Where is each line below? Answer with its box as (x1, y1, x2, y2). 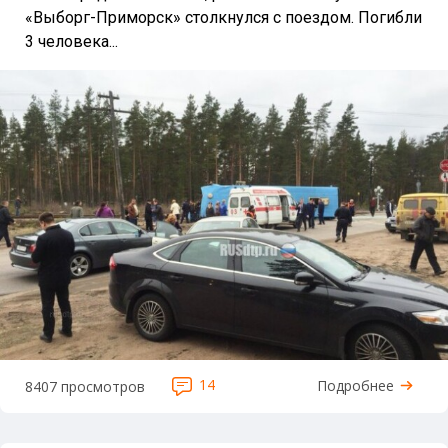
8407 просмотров (25, 376, 145, 396)
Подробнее (317, 375, 394, 395)
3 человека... (25, 32, 118, 51)
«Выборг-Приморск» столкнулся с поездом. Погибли (25, 8, 422, 27)
